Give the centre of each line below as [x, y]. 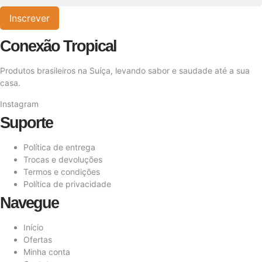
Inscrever [30, 18]
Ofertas [38, 239]
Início [33, 227]
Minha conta [47, 251]
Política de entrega [59, 147]
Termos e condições [62, 171]
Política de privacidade [67, 184]
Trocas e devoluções [63, 159]
